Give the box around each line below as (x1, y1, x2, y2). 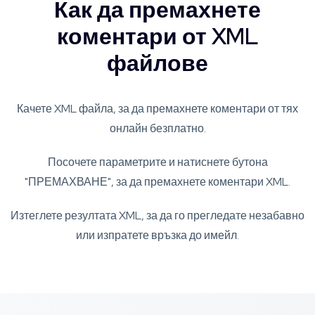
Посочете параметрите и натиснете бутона (47, 155, 268, 170)
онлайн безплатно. (109, 121, 206, 136)
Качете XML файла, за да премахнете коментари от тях (17, 101, 298, 117)
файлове (107, 48, 208, 79)
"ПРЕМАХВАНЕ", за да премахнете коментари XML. (25, 174, 290, 190)
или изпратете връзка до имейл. (76, 228, 239, 243)
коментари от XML (56, 21, 259, 52)
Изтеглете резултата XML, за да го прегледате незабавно (11, 208, 304, 224)
